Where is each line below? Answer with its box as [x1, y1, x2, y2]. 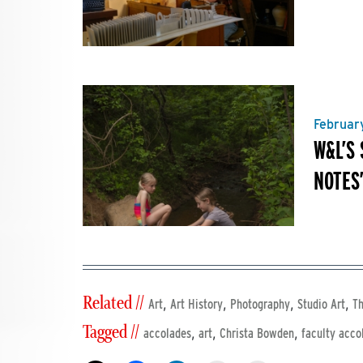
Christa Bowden [220, 326, 294, 341]
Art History [170, 297, 223, 312]
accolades [143, 326, 191, 341]
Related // [83, 292, 144, 315]
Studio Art [297, 297, 345, 312]
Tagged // [83, 321, 139, 344]
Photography [230, 297, 290, 312]
